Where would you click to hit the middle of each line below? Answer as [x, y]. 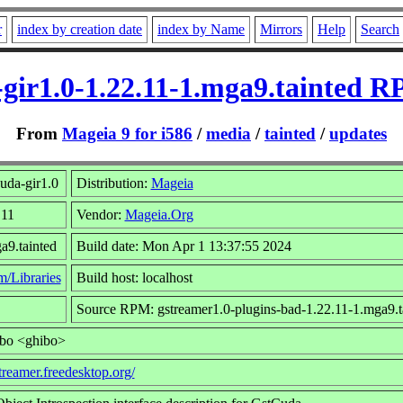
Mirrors [281, 29]
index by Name [201, 29]
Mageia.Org [159, 214]
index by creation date [80, 29]
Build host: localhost [134, 277]
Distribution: [113, 183]
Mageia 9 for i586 [127, 133]
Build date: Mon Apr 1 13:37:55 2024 [184, 246]
